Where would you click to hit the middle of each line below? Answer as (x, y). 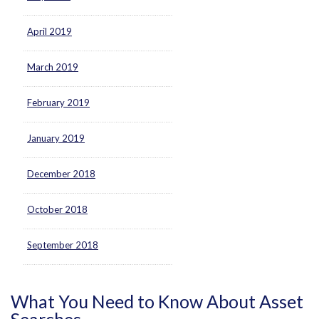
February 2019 (58, 103)
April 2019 (49, 31)
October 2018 (57, 209)
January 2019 (56, 138)
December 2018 (61, 174)
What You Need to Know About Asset (157, 301)
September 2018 (63, 245)
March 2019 (53, 67)
